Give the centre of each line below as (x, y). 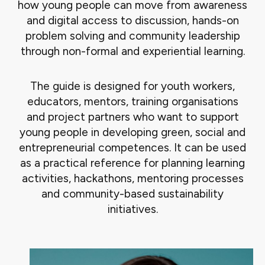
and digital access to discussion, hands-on (132, 20)
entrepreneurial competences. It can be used (132, 148)
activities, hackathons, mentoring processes (132, 179)
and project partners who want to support (132, 117)
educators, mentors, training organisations (132, 102)
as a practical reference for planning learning (132, 163)
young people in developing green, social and (132, 132)
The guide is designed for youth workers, (132, 86)
